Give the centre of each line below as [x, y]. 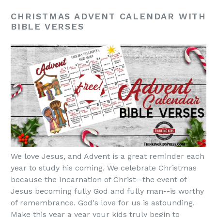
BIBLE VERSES [47, 26]
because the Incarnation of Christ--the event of [99, 179]
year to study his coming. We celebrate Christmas [104, 168]
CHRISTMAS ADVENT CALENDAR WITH [108, 16]
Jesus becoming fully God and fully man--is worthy [107, 191]
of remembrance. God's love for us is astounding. [103, 202]
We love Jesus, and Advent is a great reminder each [108, 156]
